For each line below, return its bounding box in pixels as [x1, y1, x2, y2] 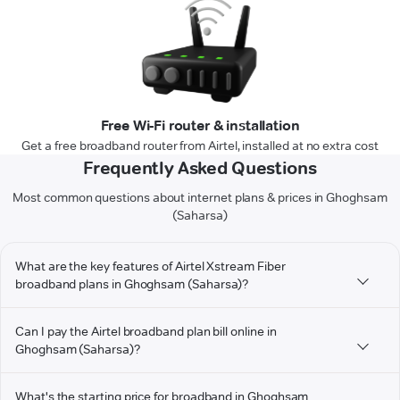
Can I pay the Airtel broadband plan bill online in [15, 323, 277, 340]
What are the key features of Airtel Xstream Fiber [15, 258, 286, 275]
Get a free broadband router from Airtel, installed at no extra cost [21, 137, 379, 154]
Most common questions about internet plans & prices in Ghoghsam [12, 189, 387, 206]
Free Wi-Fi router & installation [100, 117, 300, 135]
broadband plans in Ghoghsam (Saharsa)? [15, 276, 249, 293]
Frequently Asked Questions [83, 157, 317, 179]
